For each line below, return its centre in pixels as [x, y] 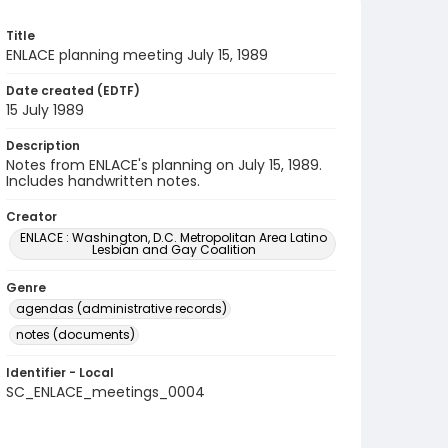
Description [43, 145]
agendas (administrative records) [121, 308]
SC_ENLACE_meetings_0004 [105, 392]
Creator [31, 216]
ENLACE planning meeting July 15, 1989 [137, 55]
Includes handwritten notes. [103, 181]
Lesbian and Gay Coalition [173, 249]
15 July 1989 [45, 110]
